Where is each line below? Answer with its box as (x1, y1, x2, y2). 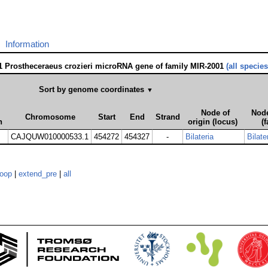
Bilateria (185, 132, 214, 142)
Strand (156, 112, 180, 122)
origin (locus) (187, 117, 237, 127)
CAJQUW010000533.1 (11, 132, 89, 142)
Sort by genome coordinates (38, 85, 147, 95)
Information (5, 39, 49, 50)
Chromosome (25, 112, 75, 122)
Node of (201, 108, 230, 118)
